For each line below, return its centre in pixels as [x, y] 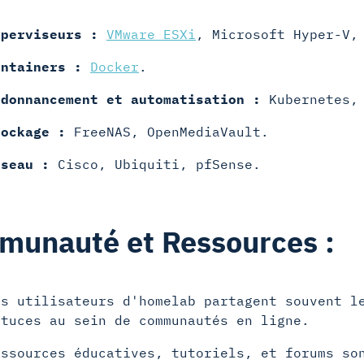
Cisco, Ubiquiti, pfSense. [155, 164]
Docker [115, 67]
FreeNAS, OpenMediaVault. [167, 132]
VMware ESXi [151, 34]
